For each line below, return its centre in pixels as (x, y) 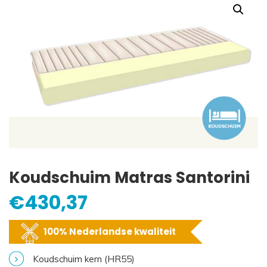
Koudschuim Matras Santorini (129, 177)
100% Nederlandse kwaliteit (109, 231)
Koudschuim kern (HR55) (84, 259)
